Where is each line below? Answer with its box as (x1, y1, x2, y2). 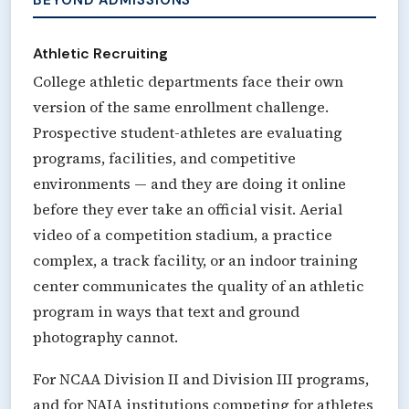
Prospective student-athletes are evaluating (33, 121, 342, 142)
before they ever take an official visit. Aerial (33, 198, 342, 219)
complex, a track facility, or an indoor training (33, 249, 358, 270)
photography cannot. (33, 326, 178, 347)
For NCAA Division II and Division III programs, (33, 368, 369, 389)
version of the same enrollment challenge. (33, 96, 329, 117)
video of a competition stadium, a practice (33, 224, 332, 245)
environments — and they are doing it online (33, 173, 346, 194)
